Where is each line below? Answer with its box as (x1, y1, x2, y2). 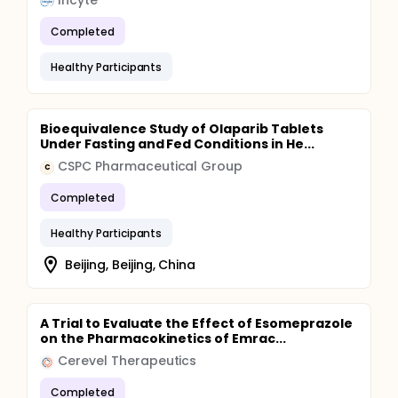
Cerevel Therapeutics (58, 352, 197, 370)
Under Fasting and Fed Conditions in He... (40, 135, 314, 153)
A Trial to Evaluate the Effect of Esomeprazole (40, 314, 353, 332)
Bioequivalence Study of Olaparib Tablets (40, 120, 323, 138)
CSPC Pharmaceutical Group (58, 157, 243, 175)
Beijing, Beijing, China (65, 255, 196, 274)
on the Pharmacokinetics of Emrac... (40, 330, 286, 347)
